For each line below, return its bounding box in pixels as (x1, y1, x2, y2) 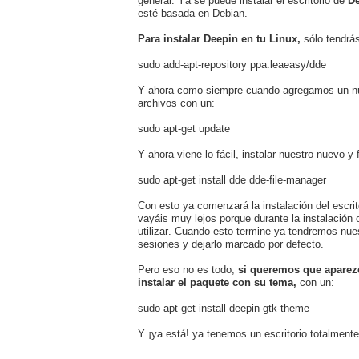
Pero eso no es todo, (138, 263, 238, 276)
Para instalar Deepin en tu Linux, (138, 32, 301, 45)
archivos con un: (138, 96, 215, 109)
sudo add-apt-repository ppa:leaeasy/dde (138, 58, 326, 71)
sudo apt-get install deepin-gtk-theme (138, 301, 309, 314)
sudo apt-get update (138, 122, 230, 135)
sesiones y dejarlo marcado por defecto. (138, 237, 324, 250)
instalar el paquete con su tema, (138, 276, 296, 288)
